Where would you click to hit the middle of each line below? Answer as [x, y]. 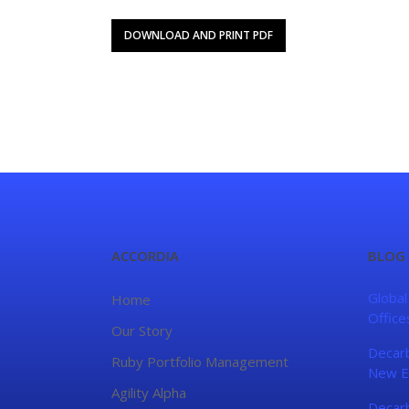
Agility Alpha [149, 393]
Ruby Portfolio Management [200, 362]
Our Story [142, 330]
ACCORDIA [145, 256]
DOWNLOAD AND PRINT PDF [199, 35]
